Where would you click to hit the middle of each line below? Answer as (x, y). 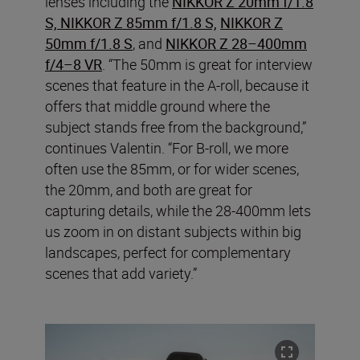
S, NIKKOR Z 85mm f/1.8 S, (131, 22)
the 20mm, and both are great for (149, 189)
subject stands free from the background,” (176, 127)
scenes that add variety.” (121, 273)
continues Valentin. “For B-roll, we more (167, 147)
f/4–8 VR (74, 64)
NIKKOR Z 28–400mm (236, 43)
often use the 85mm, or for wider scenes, (172, 168)
